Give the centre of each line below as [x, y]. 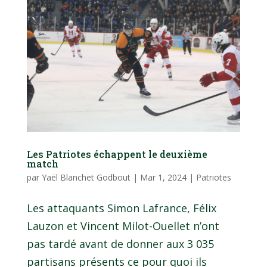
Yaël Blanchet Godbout [86, 177]
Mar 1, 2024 [163, 177]
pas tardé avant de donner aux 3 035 [120, 243]
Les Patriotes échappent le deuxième [117, 154]
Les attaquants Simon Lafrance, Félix [121, 208]
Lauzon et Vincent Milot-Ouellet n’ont [123, 226]
